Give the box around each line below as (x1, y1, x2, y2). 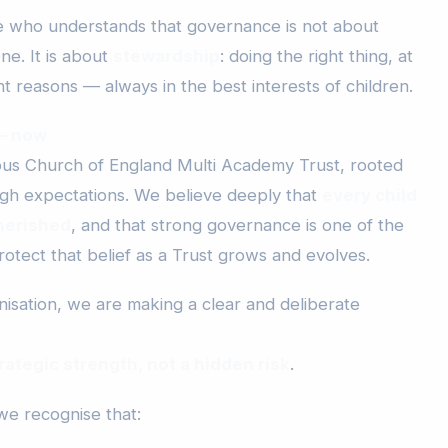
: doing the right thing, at (220, 45, 413, 66)
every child (322, 185, 417, 206)
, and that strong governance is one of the (71, 215, 404, 236)
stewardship (113, 45, 220, 66)
